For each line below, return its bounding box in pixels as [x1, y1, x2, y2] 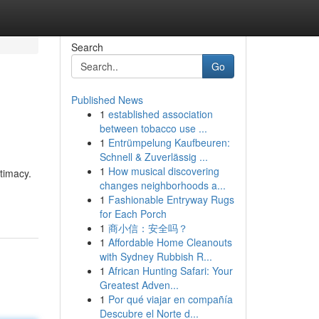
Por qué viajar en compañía [108, 292, 233, 306]
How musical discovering [108, 164, 219, 178]
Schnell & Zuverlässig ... [99, 150, 208, 164]
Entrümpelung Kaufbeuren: [108, 135, 230, 150]
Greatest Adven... [99, 278, 179, 292]
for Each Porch [99, 206, 167, 221]
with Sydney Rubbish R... [99, 249, 212, 263]
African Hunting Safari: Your [108, 263, 233, 278]
